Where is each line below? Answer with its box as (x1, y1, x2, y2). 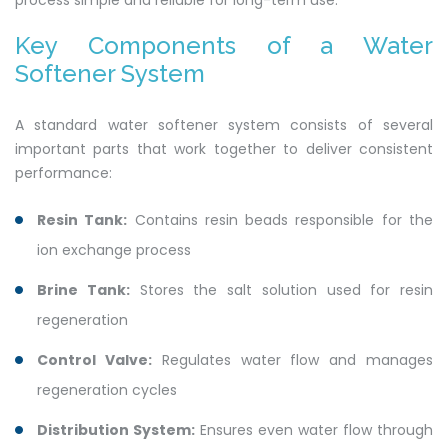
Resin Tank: (37, 210, 128, 231)
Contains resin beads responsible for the (127, 210, 434, 231)
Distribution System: (37, 420, 195, 441)
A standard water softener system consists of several (15, 115, 433, 136)
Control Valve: (37, 350, 152, 371)
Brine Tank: (37, 280, 130, 301)
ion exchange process (37, 240, 191, 261)
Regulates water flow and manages (151, 350, 434, 371)
